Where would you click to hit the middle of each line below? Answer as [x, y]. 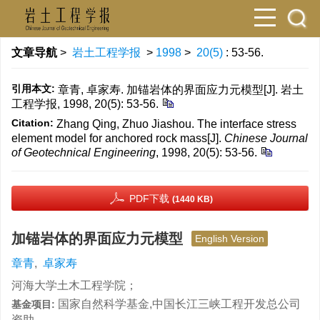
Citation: [32, 123]
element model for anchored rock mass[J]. [118, 138]
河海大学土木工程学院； [74, 285]
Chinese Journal [266, 138]
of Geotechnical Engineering [84, 152]
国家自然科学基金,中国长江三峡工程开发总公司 [179, 304]
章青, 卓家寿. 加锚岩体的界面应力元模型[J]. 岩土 [181, 90]
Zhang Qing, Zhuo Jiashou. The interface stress [176, 124]
